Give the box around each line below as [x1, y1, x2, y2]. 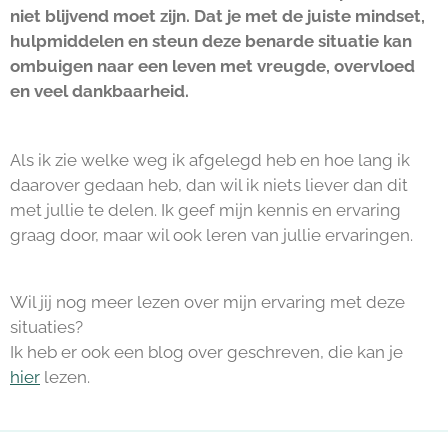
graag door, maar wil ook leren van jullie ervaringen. [10, 225, 413, 245]
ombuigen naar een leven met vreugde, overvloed [10, 56, 415, 76]
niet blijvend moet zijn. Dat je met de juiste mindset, [10, 6, 425, 26]
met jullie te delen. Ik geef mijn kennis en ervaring [10, 200, 401, 220]
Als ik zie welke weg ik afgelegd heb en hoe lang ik [10, 150, 410, 170]
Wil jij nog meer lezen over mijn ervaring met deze [10, 292, 405, 312]
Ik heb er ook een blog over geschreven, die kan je [10, 342, 403, 362]
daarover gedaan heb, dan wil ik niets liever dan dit [10, 175, 408, 195]
